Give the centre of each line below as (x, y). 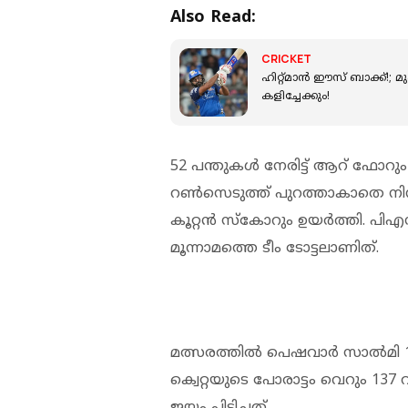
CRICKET (286, 59)
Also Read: (213, 17)
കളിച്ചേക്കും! (296, 97)
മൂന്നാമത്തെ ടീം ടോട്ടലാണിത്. (275, 248)
